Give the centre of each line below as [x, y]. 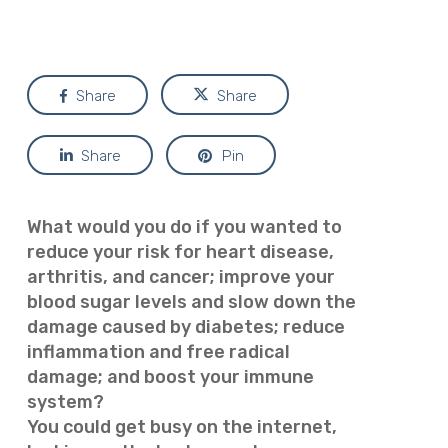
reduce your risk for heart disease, [180, 252]
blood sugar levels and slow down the [191, 302]
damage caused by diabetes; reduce [185, 327]
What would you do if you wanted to [184, 227]
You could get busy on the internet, [181, 427]
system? [65, 402]
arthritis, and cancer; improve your [180, 277]
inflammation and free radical [158, 352]
